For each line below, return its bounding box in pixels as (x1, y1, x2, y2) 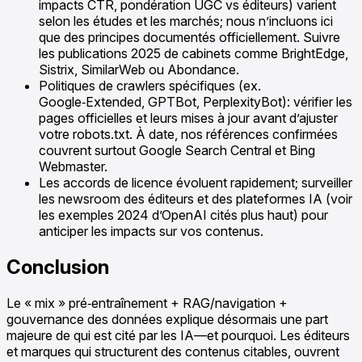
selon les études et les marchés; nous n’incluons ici (39, 12, 333, 29)
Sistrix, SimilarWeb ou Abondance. (39, 61, 239, 78)
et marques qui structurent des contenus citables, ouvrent (6, 343, 339, 360)
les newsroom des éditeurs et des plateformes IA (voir (39, 190, 352, 207)
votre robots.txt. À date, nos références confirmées (39, 125, 338, 142)
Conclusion (6, 255, 109, 279)
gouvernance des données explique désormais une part (6, 310, 328, 327)
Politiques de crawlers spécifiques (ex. (39, 77, 261, 94)
